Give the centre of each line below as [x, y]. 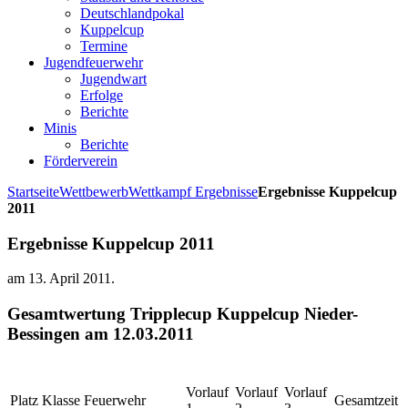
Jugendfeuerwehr [93, 62]
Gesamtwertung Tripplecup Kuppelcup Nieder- [183, 314]
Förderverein [81, 161]
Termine [104, 46]
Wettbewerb [94, 192]
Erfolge [102, 95]
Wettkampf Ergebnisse [193, 192]
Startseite [33, 192]
